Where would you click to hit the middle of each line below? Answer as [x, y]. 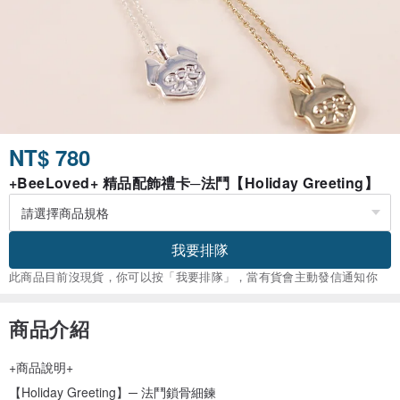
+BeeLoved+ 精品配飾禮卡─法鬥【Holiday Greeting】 [194, 183]
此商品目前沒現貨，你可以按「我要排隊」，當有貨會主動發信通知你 [194, 277]
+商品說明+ [41, 367]
